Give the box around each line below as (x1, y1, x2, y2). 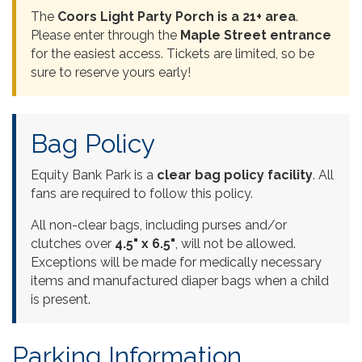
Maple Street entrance (180, 27, 331, 43)
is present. (31, 291, 90, 307)
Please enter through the (31, 27, 180, 43)
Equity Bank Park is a (31, 166, 157, 183)
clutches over (31, 235, 115, 251)
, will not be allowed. (175, 235, 296, 251)
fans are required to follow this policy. (31, 185, 253, 201)
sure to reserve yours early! (31, 64, 191, 80)
